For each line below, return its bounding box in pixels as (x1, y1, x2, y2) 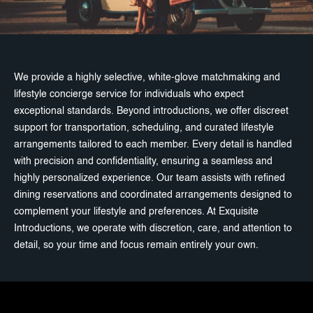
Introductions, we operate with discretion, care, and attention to (14, 224, 292, 234)
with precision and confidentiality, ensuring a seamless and (14, 156, 272, 167)
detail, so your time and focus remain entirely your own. (14, 240, 259, 251)
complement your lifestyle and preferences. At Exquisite (14, 207, 259, 217)
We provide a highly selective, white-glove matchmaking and (14, 73, 280, 83)
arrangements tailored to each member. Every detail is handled (14, 140, 292, 150)
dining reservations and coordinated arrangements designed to (14, 190, 292, 201)
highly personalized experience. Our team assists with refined (14, 173, 285, 184)
